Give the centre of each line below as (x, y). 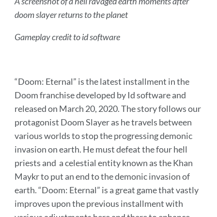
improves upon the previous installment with (99, 204)
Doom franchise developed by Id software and (100, 95)
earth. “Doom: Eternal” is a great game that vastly (107, 190)
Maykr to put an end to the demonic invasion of (102, 177)
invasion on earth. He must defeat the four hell (101, 149)
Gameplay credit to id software (67, 37)
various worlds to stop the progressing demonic (103, 136)
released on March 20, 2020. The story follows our (108, 109)
